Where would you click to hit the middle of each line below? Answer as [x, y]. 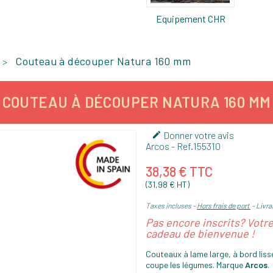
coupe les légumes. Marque [195, 265]
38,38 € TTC [179, 172]
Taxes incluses [169, 206]
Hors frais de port [224, 206]
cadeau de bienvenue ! [200, 234]
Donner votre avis [198, 135]
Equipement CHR [190, 19]
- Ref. [181, 146]
